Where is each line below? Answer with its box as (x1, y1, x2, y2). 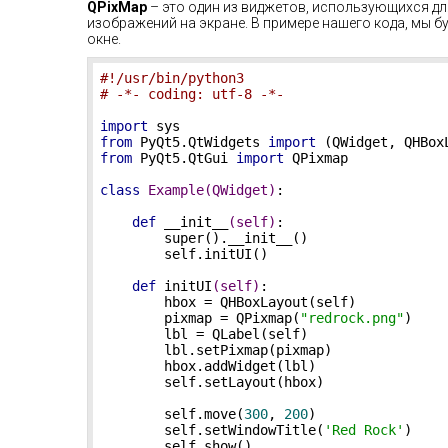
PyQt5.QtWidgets (132, 134, 268, 150)
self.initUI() (100, 246, 268, 262)
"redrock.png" (300, 310, 404, 326)
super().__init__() (100, 230, 308, 246)
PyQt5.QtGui (132, 150, 236, 166)
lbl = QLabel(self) (100, 326, 308, 342)
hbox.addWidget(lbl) (100, 358, 316, 374)
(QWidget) (204, 182, 276, 198)
